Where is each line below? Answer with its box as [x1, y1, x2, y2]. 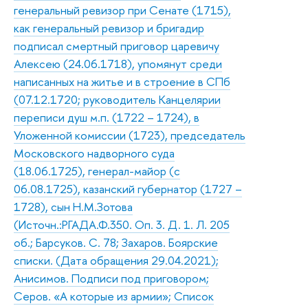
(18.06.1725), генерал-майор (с [14, 162, 180, 179]
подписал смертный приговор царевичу [14, 37, 219, 54]
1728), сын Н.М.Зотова [14, 198, 133, 214]
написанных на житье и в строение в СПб [14, 73, 230, 89]
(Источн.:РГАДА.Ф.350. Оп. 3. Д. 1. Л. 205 [14, 216, 230, 232]
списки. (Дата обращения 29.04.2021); [14, 252, 219, 268]
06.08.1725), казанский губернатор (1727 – [14, 180, 242, 197]
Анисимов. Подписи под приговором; [14, 269, 209, 286]
